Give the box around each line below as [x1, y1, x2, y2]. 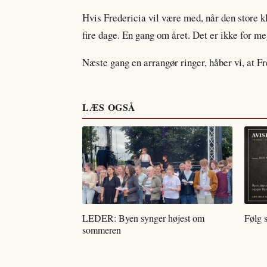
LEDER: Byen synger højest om [82, 212, 204, 225]
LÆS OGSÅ [82, 100, 136, 114]
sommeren [82, 223, 121, 237]
